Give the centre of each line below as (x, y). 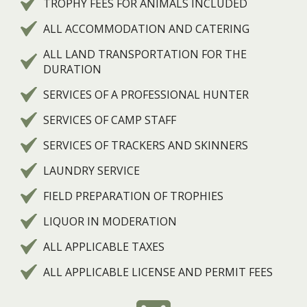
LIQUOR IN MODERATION (110, 221)
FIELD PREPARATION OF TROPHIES (133, 196)
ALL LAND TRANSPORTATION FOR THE (145, 54)
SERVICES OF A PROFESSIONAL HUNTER (146, 94)
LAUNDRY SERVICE (91, 170)
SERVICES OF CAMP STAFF (110, 120)
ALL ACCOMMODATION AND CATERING (146, 28)
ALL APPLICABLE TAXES (104, 246)
